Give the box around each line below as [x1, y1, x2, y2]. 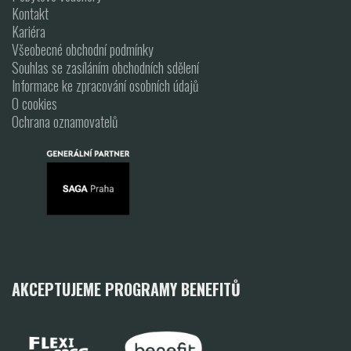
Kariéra [12, 20, 45, 42]
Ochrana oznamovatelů [12, 110, 118, 132]
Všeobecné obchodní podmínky [12, 38, 154, 60]
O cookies [12, 92, 57, 114]
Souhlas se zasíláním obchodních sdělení [12, 56, 199, 78]
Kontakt [12, 2, 49, 24]
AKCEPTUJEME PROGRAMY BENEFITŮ [12, 277, 241, 301]
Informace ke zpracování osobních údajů [12, 74, 198, 96]
